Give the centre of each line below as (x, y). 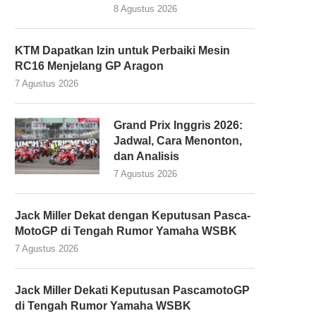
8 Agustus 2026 (145, 8)
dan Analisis (146, 156)
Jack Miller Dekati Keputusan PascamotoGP (132, 290)
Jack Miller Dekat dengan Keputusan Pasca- (133, 215)
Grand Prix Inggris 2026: (178, 125)
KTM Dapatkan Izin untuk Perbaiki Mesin (122, 50)
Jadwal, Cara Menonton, (178, 140)
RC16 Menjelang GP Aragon (89, 66)
